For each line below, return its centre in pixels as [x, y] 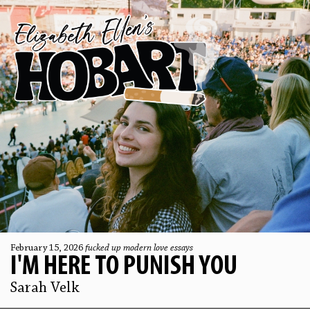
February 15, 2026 [48, 248]
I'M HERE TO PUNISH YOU [124, 267]
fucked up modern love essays [139, 248]
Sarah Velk [45, 289]
